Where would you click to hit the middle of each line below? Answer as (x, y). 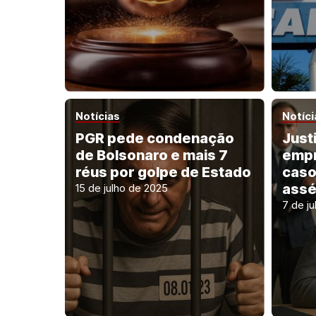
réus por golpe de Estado (163, 172)
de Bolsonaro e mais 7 (152, 155)
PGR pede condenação (155, 138)
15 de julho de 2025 (122, 188)
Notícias (98, 116)
